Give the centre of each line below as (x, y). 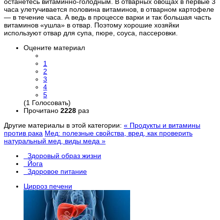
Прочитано (42, 111)
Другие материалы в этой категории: (63, 125)
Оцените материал (54, 48)
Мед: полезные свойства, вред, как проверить (119, 133)
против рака (23, 133)
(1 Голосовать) (47, 103)
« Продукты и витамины (162, 125)
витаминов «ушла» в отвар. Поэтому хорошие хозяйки (92, 25)
